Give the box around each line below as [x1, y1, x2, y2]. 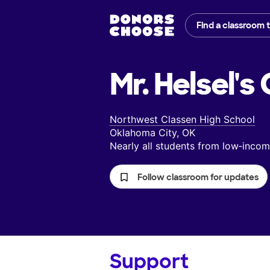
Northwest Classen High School [110, 113, 255, 126]
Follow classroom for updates [137, 172, 259, 183]
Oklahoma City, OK [110, 127, 195, 139]
